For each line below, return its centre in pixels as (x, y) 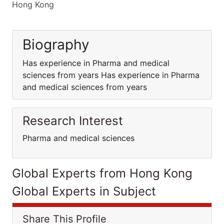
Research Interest (73, 121)
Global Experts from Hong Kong (102, 173)
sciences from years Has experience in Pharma (111, 75)
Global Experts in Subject (84, 191)
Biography (56, 44)
